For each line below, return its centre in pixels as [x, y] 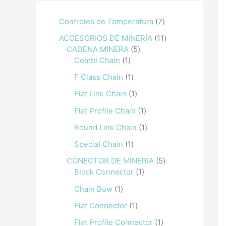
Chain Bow [93, 189]
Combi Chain [97, 60]
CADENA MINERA [98, 49]
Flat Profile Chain [105, 110]
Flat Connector [101, 205]
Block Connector [104, 172]
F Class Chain [99, 77]
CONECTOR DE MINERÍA [110, 161]
